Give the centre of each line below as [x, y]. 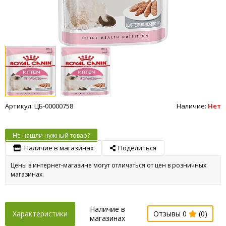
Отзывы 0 [171, 213]
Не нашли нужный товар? [51, 135]
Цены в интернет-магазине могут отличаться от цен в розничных [108, 165]
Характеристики [40, 213]
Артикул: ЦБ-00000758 [39, 106]
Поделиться [137, 148]
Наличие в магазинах [59, 148]
